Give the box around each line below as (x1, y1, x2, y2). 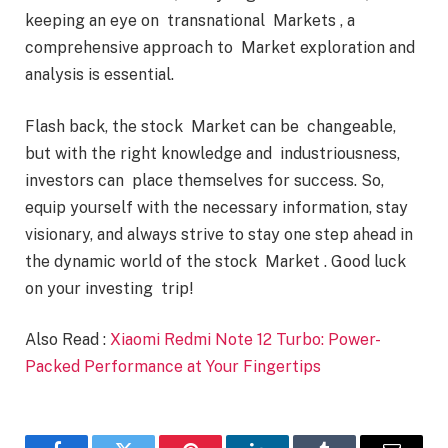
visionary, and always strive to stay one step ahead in (25, 224, 413, 244)
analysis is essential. (25, 65, 174, 85)
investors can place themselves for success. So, (25, 170, 384, 190)
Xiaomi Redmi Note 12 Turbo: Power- (110, 330, 381, 350)
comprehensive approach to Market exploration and (25, 38, 415, 58)
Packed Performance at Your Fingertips (25, 357, 321, 377)
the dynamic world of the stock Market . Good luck (25, 251, 406, 271)
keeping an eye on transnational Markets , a (25, 11, 355, 31)
